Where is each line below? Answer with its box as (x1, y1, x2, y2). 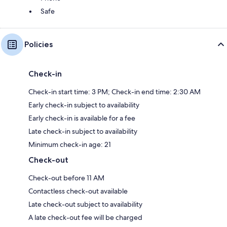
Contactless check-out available (28, 186, 128, 196)
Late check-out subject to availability (28, 199, 142, 209)
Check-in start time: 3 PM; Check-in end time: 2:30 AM (28, 87, 201, 96)
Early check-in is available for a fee (28, 113, 135, 123)
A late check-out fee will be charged (28, 212, 142, 222)
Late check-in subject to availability (28, 126, 137, 136)
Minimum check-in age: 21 (28, 139, 111, 149)
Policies (24, 39, 53, 49)
